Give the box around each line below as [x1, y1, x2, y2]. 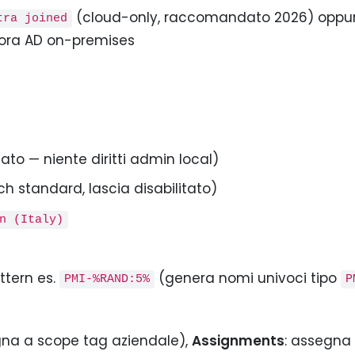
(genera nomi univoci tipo [155, 268, 342, 288]
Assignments [192, 330, 284, 350]
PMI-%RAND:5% [63, 272, 150, 287]
